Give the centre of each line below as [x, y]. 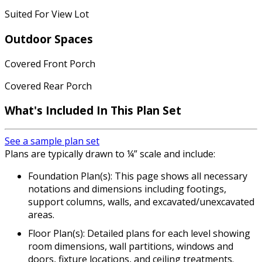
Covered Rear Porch [48, 86]
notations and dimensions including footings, [127, 189]
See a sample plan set [52, 141]
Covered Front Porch [50, 63]
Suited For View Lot [47, 14]
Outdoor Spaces [49, 39]
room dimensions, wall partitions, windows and [131, 246]
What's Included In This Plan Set [93, 111]
